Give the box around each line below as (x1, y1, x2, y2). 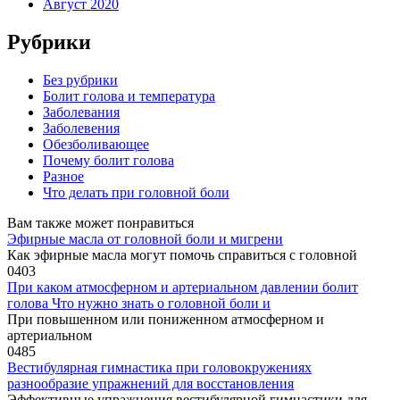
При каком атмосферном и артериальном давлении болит (7, 279, 358, 295)
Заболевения (43, 120, 120, 136)
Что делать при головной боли (43, 184, 229, 200)
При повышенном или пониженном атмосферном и (7, 311, 324, 327)
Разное (43, 168, 84, 184)
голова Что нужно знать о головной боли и (7, 295, 271, 311)
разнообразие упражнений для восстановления (7, 375, 294, 391)
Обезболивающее (43, 136, 149, 152)
